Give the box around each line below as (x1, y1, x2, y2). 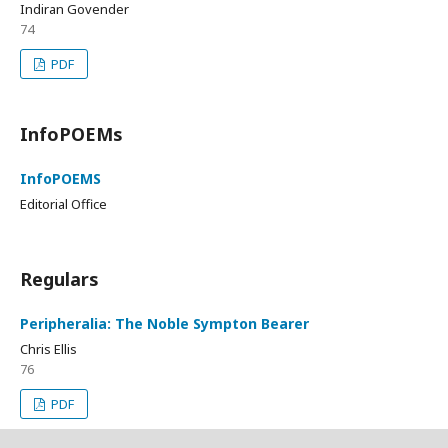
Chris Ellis (20, 340, 77, 358)
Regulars (20, 267, 99, 291)
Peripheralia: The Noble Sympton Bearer (20, 314, 309, 333)
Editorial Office (20, 195, 107, 213)
